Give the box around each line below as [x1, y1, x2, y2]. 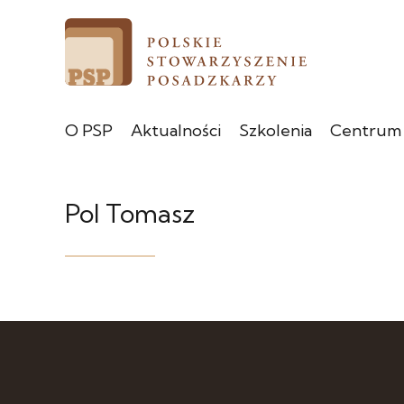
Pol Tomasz [65, 197, 195, 229]
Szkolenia [239, 120, 312, 141]
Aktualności [131, 120, 221, 141]
